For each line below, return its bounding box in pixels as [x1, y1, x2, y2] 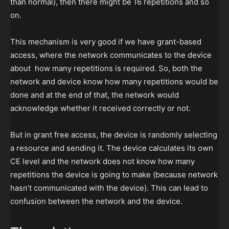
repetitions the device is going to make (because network [10, 170, 218, 180]
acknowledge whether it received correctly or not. [10, 103, 191, 113]
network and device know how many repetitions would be [10, 77, 218, 87]
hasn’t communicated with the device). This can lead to [10, 183, 208, 193]
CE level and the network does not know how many [10, 156, 195, 167]
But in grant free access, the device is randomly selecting [10, 130, 217, 140]
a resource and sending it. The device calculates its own [10, 143, 213, 153]
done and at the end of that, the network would [10, 90, 179, 100]
